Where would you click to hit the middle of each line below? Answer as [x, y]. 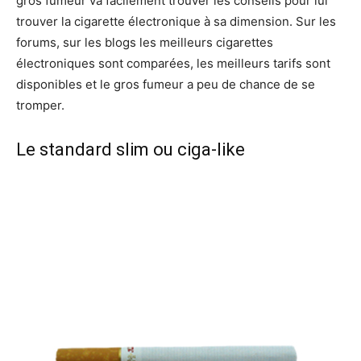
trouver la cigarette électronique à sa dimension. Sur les [176, 21]
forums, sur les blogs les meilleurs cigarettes [145, 42]
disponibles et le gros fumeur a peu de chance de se [166, 84]
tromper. [40, 105]
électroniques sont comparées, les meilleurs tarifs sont [173, 63]
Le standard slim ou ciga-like [131, 149]
